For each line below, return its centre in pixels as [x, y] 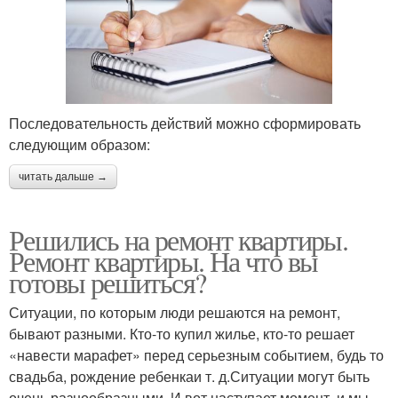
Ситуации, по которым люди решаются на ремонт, [175, 312]
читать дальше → [63, 176]
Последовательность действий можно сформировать [185, 123]
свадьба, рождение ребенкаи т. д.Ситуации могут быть [189, 376]
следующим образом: [80, 144]
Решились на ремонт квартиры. [179, 239]
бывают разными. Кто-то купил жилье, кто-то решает [182, 333]
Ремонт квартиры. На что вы [163, 260]
